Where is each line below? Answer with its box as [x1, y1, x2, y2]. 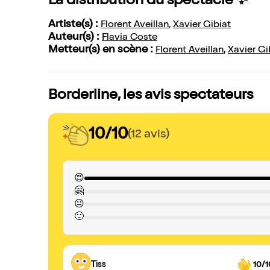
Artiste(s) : [48, 19, 101, 30]
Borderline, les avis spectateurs [48, 89, 253, 103]
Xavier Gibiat [173, 20, 231, 30]
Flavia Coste [102, 33, 157, 43]
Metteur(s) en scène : [48, 45, 155, 55]
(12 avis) [128, 128, 169, 141]
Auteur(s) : [48, 32, 102, 43]
